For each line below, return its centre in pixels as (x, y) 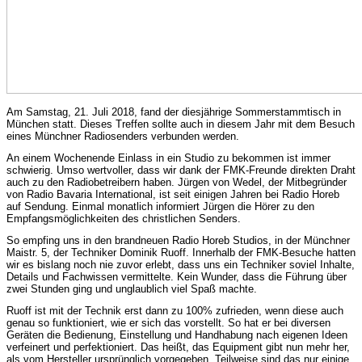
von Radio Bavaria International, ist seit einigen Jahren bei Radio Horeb (173, 194)
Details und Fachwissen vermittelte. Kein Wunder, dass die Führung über (177, 276)
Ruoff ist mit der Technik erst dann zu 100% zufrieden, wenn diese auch (175, 310)
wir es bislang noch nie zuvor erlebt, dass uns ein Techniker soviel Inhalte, (181, 264)
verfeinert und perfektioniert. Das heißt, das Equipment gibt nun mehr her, (178, 347)
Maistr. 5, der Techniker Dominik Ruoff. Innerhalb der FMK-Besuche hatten (181, 252)
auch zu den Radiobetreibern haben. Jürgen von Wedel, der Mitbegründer (177, 182)
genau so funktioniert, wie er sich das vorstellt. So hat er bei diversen (168, 322)
